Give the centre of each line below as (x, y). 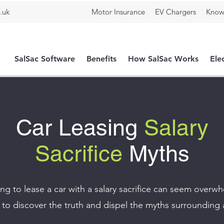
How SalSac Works (163, 59)
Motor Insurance (118, 12)
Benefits (101, 59)
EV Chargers (175, 12)
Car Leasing (80, 127)
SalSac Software (44, 59)
